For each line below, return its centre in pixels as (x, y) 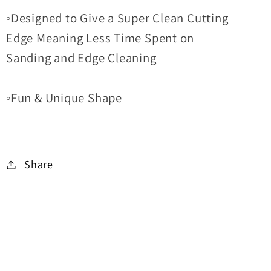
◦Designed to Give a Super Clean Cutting (117, 18)
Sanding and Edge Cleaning (81, 57)
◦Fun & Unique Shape (64, 97)
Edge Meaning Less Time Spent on (100, 38)
